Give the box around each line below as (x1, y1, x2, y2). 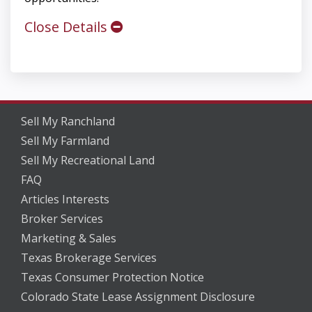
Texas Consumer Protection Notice (21, 270, 204, 286)
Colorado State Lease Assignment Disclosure (21, 289, 255, 305)
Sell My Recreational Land (21, 153, 155, 169)
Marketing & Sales (21, 231, 116, 247)
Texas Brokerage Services (21, 250, 157, 266)
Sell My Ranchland (21, 114, 115, 130)
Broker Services (21, 211, 103, 227)
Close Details (24, 17, 111, 37)
